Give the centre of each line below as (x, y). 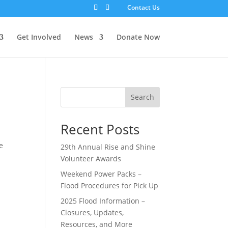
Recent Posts (100, 129)
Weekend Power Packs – (101, 174)
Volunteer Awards (91, 158)
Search (142, 97)
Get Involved (39, 37)
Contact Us (143, 7)
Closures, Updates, (92, 212)
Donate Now (138, 37)
